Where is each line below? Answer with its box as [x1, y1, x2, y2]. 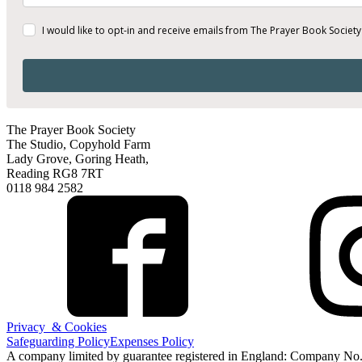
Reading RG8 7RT [6, 166, 103, 180]
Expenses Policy [110, 335, 194, 348]
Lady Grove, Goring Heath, [6, 152, 149, 166]
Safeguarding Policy [6, 335, 110, 348]
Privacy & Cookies [6, 320, 107, 334]
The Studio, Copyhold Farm [6, 137, 150, 151]
